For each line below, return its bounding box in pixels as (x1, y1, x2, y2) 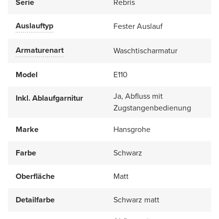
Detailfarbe (16, 194, 55, 206)
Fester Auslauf (113, 21, 163, 32)
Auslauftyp (16, 20, 53, 32)
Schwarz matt (113, 194, 159, 206)
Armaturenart (16, 44, 64, 56)
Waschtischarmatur (113, 45, 177, 57)
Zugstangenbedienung (113, 102, 191, 114)
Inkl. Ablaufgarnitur (16, 92, 83, 104)
